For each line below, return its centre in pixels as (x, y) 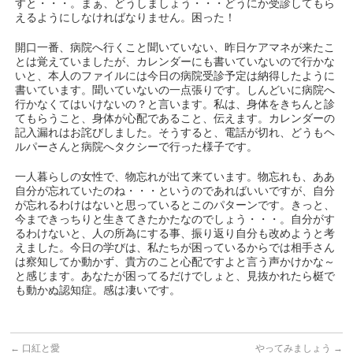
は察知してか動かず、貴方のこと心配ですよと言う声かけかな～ (175, 262)
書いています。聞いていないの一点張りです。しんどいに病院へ (175, 90)
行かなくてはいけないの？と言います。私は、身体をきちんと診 (175, 104)
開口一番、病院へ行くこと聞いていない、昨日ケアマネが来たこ (175, 47)
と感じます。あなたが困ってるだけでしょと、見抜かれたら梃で (175, 276)
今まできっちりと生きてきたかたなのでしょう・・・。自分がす (175, 219)
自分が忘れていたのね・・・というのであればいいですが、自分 (175, 191)
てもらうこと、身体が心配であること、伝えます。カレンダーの (175, 118)
